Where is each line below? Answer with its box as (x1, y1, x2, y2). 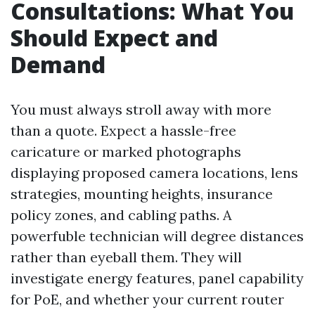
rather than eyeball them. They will (11, 248, 242, 266)
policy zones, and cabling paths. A (11, 206, 232, 224)
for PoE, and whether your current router (11, 290, 284, 308)
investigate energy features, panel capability (11, 269, 304, 287)
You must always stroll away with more (11, 101, 271, 118)
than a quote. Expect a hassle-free (11, 122, 236, 139)
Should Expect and (11, 22, 218, 53)
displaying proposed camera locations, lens (11, 164, 298, 181)
